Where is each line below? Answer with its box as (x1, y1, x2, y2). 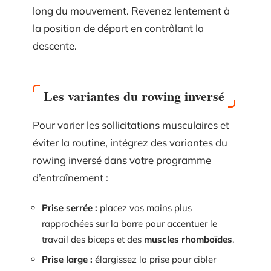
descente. (33, 39, 77, 52)
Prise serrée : (42, 201, 97, 214)
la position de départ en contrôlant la (33, 21, 204, 34)
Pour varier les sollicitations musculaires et (33, 119, 229, 132)
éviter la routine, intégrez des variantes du (33, 136, 227, 149)
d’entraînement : (33, 171, 108, 184)
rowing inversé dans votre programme (33, 154, 211, 167)
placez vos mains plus (97, 201, 192, 214)
